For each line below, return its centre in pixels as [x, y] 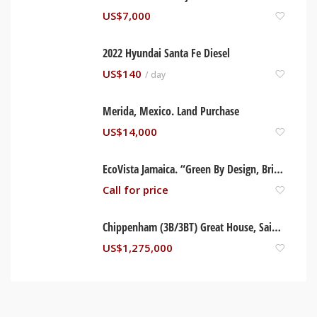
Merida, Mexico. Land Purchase [171, 111]
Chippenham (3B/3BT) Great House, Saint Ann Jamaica [276, 227]
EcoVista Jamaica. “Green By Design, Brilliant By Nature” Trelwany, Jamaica [278, 169]
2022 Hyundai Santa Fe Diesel [166, 53]
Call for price [136, 189]
